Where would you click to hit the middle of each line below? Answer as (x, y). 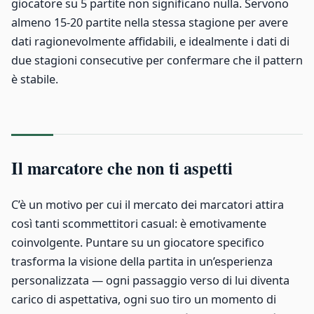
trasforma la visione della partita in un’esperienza (142, 262)
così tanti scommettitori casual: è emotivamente (139, 224)
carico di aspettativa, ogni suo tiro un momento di (144, 300)
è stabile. (35, 80)
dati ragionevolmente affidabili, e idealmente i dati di (150, 42)
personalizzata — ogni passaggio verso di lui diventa (150, 281)
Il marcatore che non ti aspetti (122, 168)
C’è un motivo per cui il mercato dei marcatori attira (148, 205)
